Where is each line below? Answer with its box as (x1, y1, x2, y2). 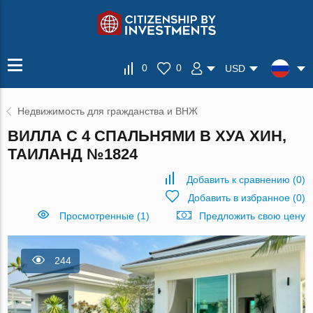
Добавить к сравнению (186, 174, 290, 185)
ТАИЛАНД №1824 (8, 145, 138, 163)
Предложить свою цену (198, 210, 305, 221)
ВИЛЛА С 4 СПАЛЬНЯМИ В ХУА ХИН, (8, 127, 287, 145)
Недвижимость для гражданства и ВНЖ (17, 105, 198, 117)
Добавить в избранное (187, 192, 290, 203)
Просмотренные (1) (59, 210, 150, 221)
